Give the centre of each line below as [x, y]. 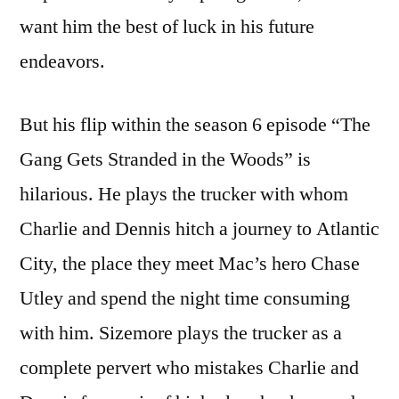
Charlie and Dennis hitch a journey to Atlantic [199, 228]
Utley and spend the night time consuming [185, 298]
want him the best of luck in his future [167, 26]
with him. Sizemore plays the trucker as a [181, 333]
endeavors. [62, 61]
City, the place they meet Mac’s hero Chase [190, 263]
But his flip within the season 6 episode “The [195, 124]
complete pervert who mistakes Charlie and [189, 367]
